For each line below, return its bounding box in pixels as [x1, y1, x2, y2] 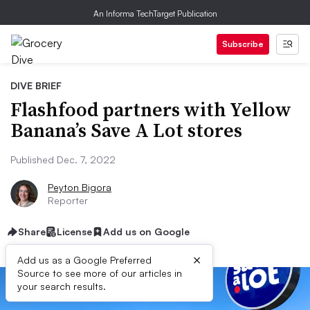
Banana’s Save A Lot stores [10, 117, 242, 143]
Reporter [48, 194, 88, 206]
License [57, 226, 92, 237]
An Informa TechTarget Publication [93, 8, 217, 19]
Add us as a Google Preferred [17, 254, 152, 266]
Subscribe [222, 39, 264, 49]
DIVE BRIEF [10, 80, 62, 91]
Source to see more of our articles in [17, 267, 182, 279]
